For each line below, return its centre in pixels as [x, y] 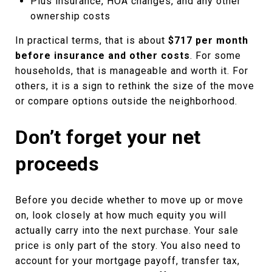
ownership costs [70, 16]
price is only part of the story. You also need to [128, 245]
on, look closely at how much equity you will [121, 215]
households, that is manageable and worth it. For [132, 70]
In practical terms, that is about [92, 40]
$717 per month [208, 40]
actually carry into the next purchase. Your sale [127, 230]
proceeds [57, 164]
